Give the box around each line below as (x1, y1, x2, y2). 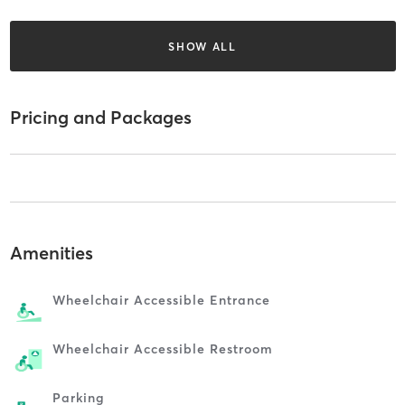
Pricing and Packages (9, 106, 192, 129)
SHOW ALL (168, 39, 237, 53)
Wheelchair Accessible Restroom (52, 341, 273, 358)
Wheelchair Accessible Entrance (52, 292, 270, 309)
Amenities (9, 241, 93, 265)
